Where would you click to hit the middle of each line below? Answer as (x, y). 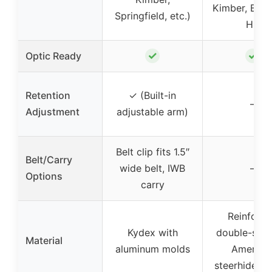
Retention (48, 95)
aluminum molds (152, 249)
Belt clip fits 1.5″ (152, 152)
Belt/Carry (49, 160)
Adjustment (53, 112)
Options (44, 176)
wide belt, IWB (152, 168)
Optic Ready (53, 56)
